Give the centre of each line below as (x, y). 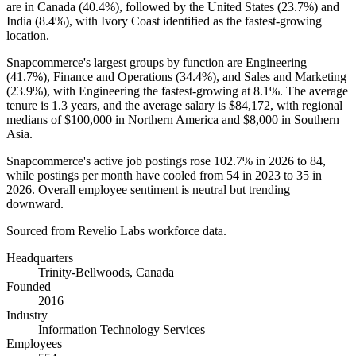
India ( (23, 21)
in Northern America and (178, 119)
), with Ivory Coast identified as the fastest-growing (193, 21)
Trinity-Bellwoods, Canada (106, 272)
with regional (308, 105)
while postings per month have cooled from (116, 175)
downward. (35, 203)
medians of (35, 119)
